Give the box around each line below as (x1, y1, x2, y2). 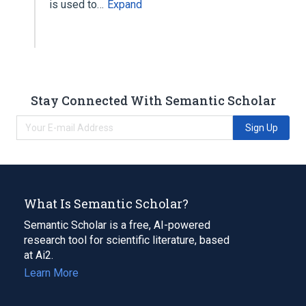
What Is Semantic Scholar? (24, 195, 189, 212)
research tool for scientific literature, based (24, 233, 229, 247)
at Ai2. (24, 248, 53, 262)
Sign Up (245, 122, 278, 133)
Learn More (24, 266, 79, 279)
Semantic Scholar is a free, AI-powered (24, 218, 210, 232)
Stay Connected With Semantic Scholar (30, 92, 276, 109)
